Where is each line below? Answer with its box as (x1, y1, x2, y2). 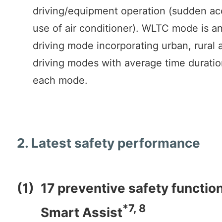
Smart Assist (41, 204, 122, 220)
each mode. (33, 74, 88, 86)
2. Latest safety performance (17, 135, 200, 151)
